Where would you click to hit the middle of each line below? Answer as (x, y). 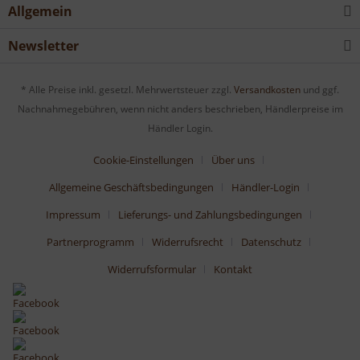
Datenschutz (271, 242)
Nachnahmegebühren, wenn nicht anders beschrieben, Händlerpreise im (180, 109)
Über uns (233, 160)
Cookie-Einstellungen (143, 160)
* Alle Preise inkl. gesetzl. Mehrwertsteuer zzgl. (127, 90)
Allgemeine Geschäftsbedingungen (131, 188)
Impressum (73, 215)
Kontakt (233, 270)
